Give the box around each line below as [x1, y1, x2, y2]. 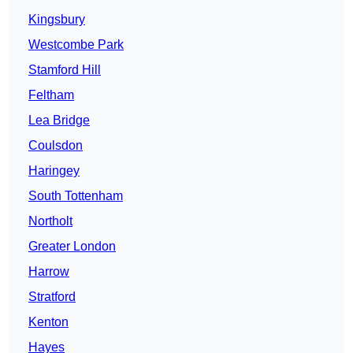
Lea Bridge [28, 113, 90, 128]
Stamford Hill [28, 63, 101, 77]
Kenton [28, 315, 69, 329]
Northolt [28, 214, 72, 229]
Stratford [28, 290, 76, 304]
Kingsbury [28, 13, 85, 27]
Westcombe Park [28, 38, 124, 52]
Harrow [28, 265, 69, 279]
